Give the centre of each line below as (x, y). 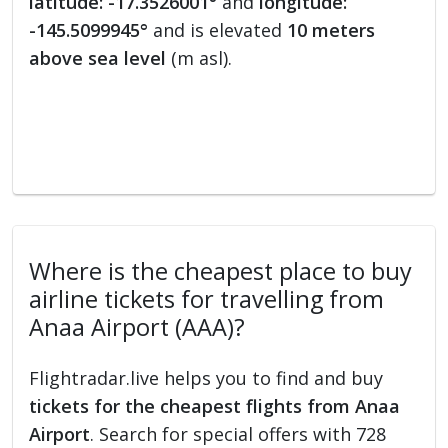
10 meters (331, 30)
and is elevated (218, 30)
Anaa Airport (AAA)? (137, 327)
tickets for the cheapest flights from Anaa (215, 406)
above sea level (98, 58)
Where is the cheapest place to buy (221, 271)
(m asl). (199, 58)
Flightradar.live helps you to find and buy (206, 378)
